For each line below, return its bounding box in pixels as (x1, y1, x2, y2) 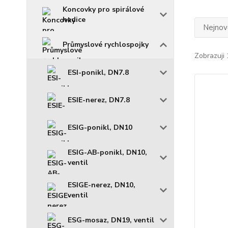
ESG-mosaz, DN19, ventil (68, 215, 154, 225)
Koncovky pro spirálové (63, 5, 144, 14)
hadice (63, 15, 85, 24)
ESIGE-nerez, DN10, (68, 180, 135, 190)
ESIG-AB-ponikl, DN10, (68, 148, 147, 157)
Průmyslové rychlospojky (63, 40, 149, 49)
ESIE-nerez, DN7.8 (68, 95, 130, 105)
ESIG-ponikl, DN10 (68, 123, 132, 132)
